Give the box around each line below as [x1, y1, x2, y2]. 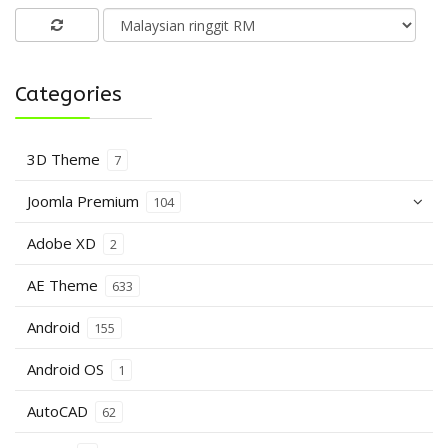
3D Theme [27, 148, 104, 169]
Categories [15, 81, 122, 107]
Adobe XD [27, 232, 100, 253]
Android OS [27, 358, 108, 379]
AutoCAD [27, 400, 92, 421]
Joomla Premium [27, 190, 143, 211]
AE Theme [27, 274, 102, 295]
